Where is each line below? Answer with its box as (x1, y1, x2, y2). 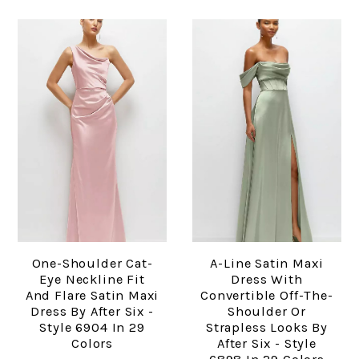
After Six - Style (216, 335, 317, 351)
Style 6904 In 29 (39, 319, 145, 335)
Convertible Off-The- (200, 287, 333, 303)
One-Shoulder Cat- (31, 255, 153, 271)
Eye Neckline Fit (39, 271, 145, 287)
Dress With (231, 271, 303, 287)
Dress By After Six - (30, 303, 154, 319)
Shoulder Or (227, 303, 306, 319)
